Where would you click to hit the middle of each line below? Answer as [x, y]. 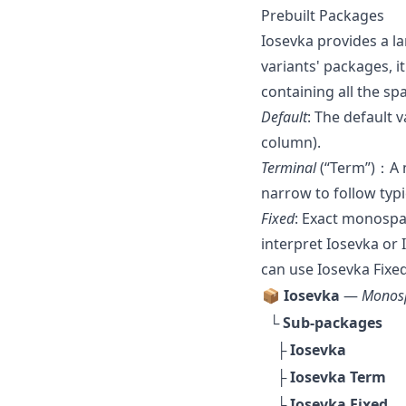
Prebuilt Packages [323, 15]
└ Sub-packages [322, 322]
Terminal [289, 167]
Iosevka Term [338, 377]
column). [291, 142]
